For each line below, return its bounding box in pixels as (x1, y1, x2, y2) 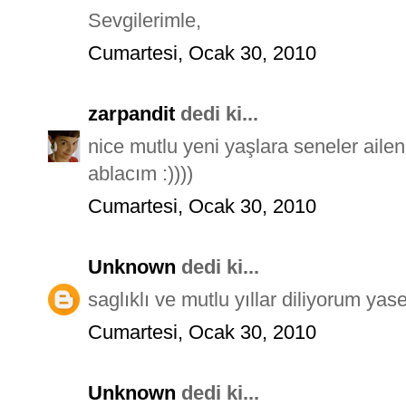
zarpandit (88, 101, 175, 125)
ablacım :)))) (88, 161, 193, 185)
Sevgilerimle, (88, 8, 201, 32)
